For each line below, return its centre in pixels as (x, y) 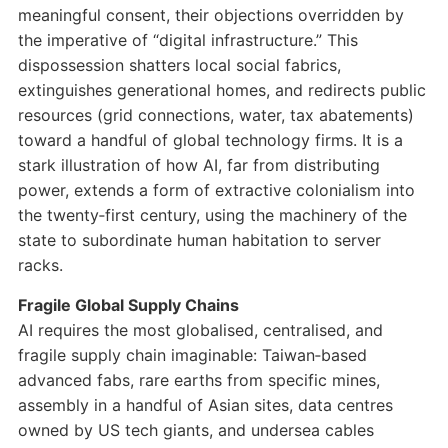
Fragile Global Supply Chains (128, 305)
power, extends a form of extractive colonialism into (216, 190)
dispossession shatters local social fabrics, (179, 65)
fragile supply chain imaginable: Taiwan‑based (192, 355)
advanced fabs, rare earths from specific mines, (198, 380)
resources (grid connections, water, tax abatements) (215, 115)
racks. (40, 265)
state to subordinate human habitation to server (199, 240)
